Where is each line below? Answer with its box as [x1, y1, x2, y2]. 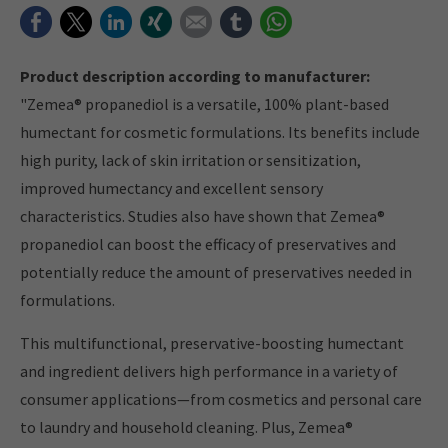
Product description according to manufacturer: [20, 66, 370, 86]
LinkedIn [132, 10, 192, 30]
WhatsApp [292, 10, 364, 30]
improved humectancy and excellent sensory [20, 178, 323, 198]
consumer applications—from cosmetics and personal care [20, 389, 422, 409]
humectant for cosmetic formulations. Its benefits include [20, 122, 420, 142]
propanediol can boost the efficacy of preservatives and [20, 234, 396, 254]
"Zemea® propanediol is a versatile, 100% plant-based [20, 94, 389, 114]
